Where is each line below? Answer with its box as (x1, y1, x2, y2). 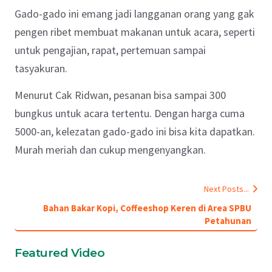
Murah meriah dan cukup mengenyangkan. (15, 142, 206, 157)
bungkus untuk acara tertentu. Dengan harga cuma (15, 106, 245, 120)
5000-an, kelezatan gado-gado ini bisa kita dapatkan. (15, 124, 255, 138)
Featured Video (15, 245, 104, 260)
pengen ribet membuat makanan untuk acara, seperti (15, 24, 255, 39)
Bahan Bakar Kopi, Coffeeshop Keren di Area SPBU (43, 202, 251, 214)
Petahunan (205, 214, 251, 226)
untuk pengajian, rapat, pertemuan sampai (15, 42, 206, 57)
